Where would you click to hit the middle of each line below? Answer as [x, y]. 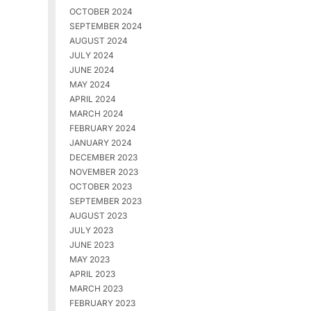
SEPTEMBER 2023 [105, 201]
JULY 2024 [91, 56]
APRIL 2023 [92, 274]
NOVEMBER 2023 [103, 172]
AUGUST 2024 [98, 41]
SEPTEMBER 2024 [106, 26]
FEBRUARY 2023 [102, 303]
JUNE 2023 [91, 245]
